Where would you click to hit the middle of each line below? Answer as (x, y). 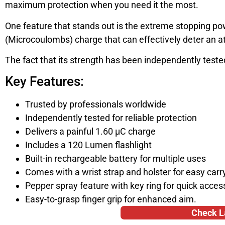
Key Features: (44, 82)
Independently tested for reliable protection (111, 118)
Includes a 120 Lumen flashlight (88, 145)
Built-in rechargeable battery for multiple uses (116, 159)
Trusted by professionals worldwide (96, 104)
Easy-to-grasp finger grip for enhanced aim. (111, 199)
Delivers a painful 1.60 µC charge (90, 132)
